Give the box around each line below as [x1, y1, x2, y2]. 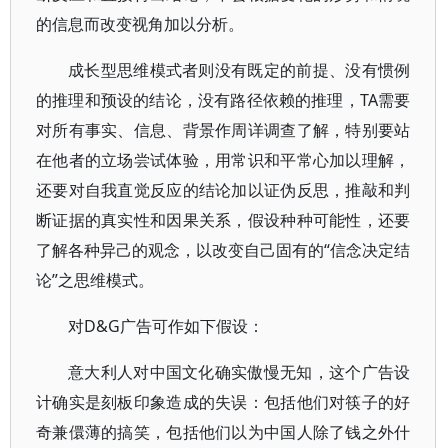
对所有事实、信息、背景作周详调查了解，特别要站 [36, 119, 411, 141]
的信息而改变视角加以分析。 [36, 13, 244, 35]
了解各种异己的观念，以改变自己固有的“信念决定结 [36, 239, 411, 261]
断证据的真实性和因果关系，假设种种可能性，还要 [36, 209, 411, 231]
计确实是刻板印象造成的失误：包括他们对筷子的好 [36, 391, 411, 413]
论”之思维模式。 [36, 269, 154, 291]
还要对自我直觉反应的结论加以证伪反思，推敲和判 [36, 179, 411, 201]
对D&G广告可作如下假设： [68, 315, 264, 337]
